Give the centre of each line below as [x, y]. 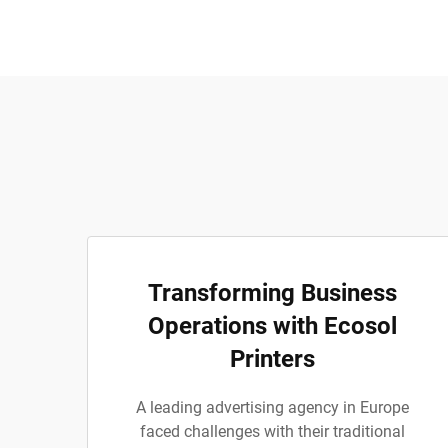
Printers [272, 359]
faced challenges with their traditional [272, 431]
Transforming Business [272, 293]
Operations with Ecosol [272, 326]
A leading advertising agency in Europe [272, 407]
